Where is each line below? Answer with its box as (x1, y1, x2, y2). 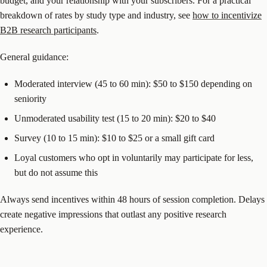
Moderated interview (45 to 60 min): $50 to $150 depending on (14, 78, 252, 89)
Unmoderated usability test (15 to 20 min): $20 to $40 (14, 113, 216, 123)
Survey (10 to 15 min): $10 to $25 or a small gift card (14, 132, 215, 143)
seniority (14, 93, 46, 104)
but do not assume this (14, 167, 98, 178)
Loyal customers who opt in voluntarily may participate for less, (14, 152, 253, 163)
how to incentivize (193, 10, 262, 20)
